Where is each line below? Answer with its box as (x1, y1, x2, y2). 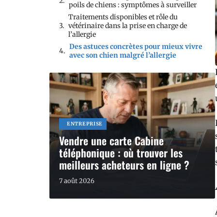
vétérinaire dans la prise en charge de (68, 21, 187, 30)
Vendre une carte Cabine (59, 133, 164, 148)
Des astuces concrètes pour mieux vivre (69, 42, 202, 51)
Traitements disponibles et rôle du (68, 13, 178, 21)
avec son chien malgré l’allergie (69, 51, 176, 60)
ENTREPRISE (67, 121, 103, 127)
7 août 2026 (59, 177, 94, 185)
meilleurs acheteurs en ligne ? (59, 157, 189, 172)
